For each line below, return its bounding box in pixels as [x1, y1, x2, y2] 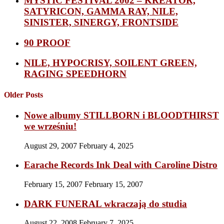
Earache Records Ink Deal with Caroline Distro [24, 159, 217, 170]
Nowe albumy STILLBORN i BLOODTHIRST [24, 109, 219, 120]
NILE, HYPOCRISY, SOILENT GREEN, [24, 57, 197, 68]
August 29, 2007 [24, 141, 79, 150]
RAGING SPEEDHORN [24, 68, 126, 79]
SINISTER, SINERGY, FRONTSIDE [24, 16, 178, 27]
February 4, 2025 [79, 141, 133, 150]
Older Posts [4, 90, 43, 99]
